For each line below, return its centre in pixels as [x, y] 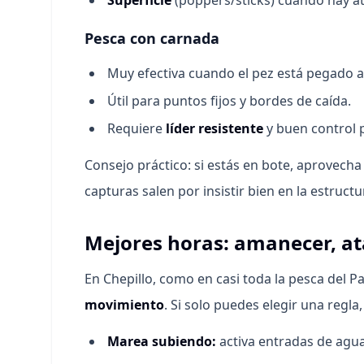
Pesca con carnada [152, 38]
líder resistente [214, 128]
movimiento [124, 305]
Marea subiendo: [162, 341]
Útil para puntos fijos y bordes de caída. [229, 101]
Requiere [136, 128]
